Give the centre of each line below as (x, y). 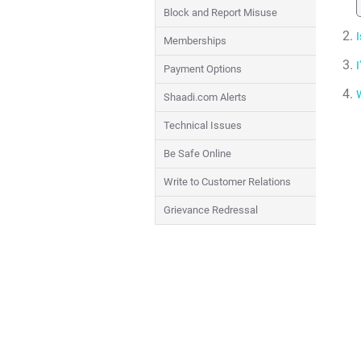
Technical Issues (203, 125)
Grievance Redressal (211, 210)
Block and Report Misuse (220, 12)
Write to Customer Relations (227, 182)
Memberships (195, 41)
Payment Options (203, 69)
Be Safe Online (197, 154)
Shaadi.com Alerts (205, 97)
